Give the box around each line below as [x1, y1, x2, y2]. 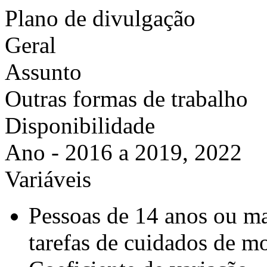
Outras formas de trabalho [5, 86, 248, 111]
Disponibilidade [5, 113, 155, 138]
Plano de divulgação [5, 5, 195, 31]
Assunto [5, 59, 82, 85]
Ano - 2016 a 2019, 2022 [5, 139, 242, 165]
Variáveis [5, 166, 91, 192]
